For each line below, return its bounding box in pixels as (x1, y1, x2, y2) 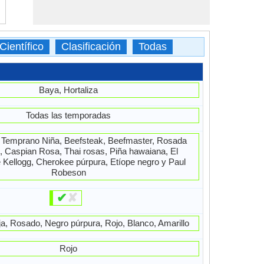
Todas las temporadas (26, 110, 111, 120)
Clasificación (61, 41, 121, 52)
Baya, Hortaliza (39, 85, 98, 95)
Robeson (51, 167, 86, 177)
